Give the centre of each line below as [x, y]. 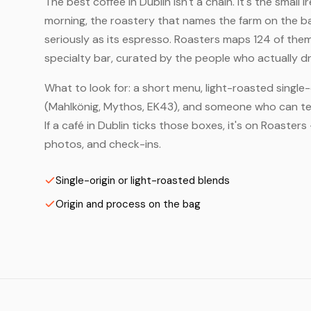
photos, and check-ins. [103, 144]
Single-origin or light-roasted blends [143, 180]
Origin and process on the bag [128, 204]
